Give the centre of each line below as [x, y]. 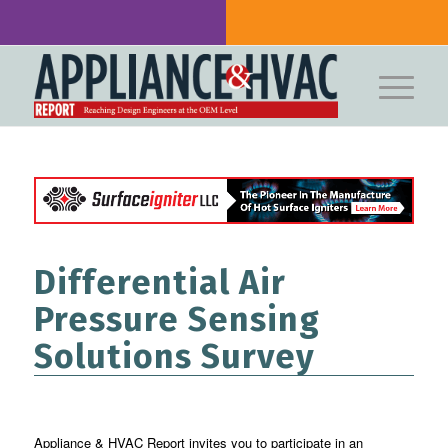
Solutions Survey [174, 357]
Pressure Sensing [176, 320]
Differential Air [159, 283]
